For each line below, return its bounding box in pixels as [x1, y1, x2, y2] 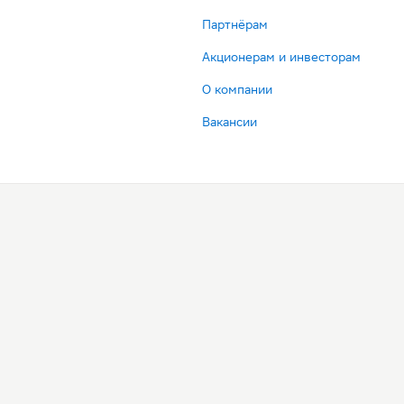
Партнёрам [202, 17, 268, 32]
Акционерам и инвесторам [202, 50, 361, 64]
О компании [202, 82, 272, 96]
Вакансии [202, 115, 257, 129]
